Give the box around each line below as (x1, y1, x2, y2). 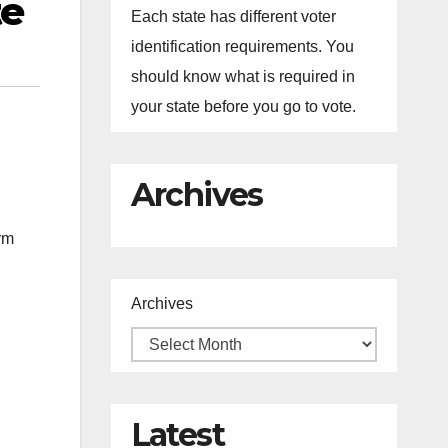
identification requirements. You (130, 38, 354, 55)
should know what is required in (130, 68, 355, 85)
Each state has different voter (130, 8, 336, 25)
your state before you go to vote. (130, 98, 356, 115)
